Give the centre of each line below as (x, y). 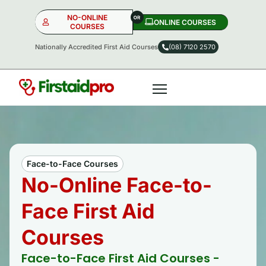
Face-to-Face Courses (72, 163)
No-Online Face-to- (117, 185)
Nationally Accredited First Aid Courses (96, 47)
